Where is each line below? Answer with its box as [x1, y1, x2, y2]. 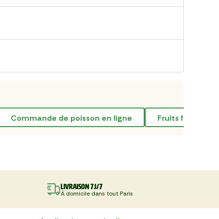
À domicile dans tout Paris [60, 189, 133, 197]
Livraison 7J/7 [60, 182, 103, 191]
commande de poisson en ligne [17, 112, 132, 123]
